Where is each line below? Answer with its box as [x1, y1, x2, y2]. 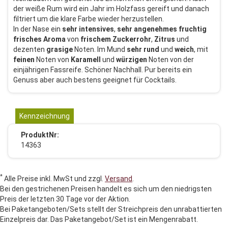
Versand [105, 174, 132, 183]
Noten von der [147, 55, 194, 64]
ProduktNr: [21, 130, 59, 139]
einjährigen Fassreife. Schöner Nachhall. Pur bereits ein [13, 65, 192, 74]
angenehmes [134, 24, 177, 33]
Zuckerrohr [112, 35, 151, 43]
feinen [13, 55, 35, 64]
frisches [13, 35, 42, 43]
